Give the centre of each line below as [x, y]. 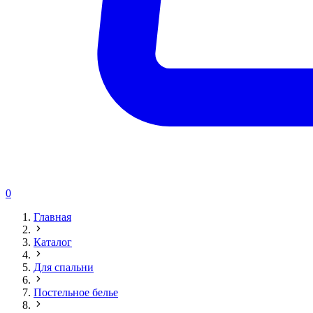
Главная [52, 217]
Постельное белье [76, 292]
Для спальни [64, 267]
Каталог [53, 242]
